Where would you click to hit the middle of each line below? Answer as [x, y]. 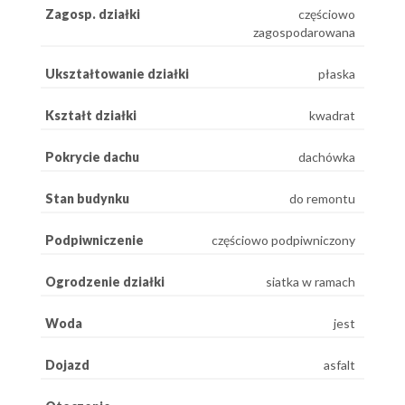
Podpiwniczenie [94, 240]
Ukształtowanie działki [117, 74]
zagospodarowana [304, 32]
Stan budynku [87, 198]
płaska [337, 74]
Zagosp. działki [93, 14]
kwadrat [332, 115]
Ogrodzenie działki [105, 282]
